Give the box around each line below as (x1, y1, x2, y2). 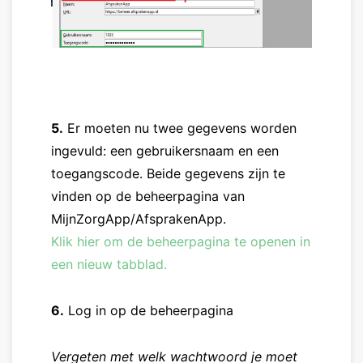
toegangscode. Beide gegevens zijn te (51, 165, 285, 182)
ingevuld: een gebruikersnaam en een (51, 143, 279, 160)
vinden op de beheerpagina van (51, 188, 245, 205)
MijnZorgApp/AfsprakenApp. (51, 211, 226, 228)
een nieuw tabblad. (51, 256, 167, 273)
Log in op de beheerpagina (64, 302, 233, 319)
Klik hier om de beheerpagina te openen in (51, 233, 310, 250)
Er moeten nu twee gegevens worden (63, 120, 297, 137)
